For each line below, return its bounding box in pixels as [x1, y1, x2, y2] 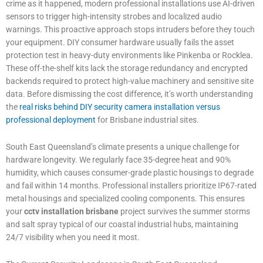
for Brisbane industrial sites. [96, 115, 199, 124]
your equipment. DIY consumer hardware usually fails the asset [6, 38, 234, 47]
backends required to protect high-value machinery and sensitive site [6, 76, 254, 86]
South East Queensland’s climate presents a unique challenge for [6, 141, 240, 151]
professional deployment [6, 115, 96, 124]
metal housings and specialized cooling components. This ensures [6, 193, 245, 203]
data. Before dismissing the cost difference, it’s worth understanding [6, 89, 253, 99]
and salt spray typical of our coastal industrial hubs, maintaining [6, 219, 238, 229]
